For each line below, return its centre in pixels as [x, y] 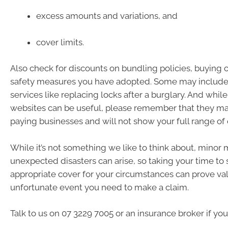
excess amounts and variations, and [107, 16]
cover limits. [60, 42]
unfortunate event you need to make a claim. [99, 187]
